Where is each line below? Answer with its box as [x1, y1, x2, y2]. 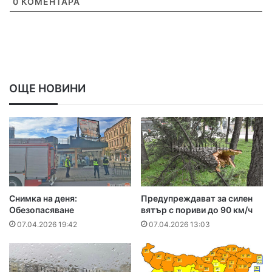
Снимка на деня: [9, 192, 77, 203]
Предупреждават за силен [141, 192, 253, 203]
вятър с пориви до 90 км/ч [141, 204, 253, 215]
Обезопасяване [9, 204, 74, 215]
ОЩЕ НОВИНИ [9, 82, 86, 95]
